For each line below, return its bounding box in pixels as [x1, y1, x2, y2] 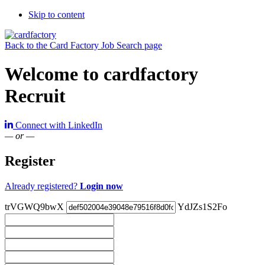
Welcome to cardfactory [5, 63, 198, 85]
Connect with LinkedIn [15, 119, 102, 130]
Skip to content [28, 9, 85, 20]
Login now [80, 180, 123, 191]
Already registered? [5, 180, 80, 191]
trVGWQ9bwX [5, 201, 64, 212]
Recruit [5, 85, 66, 107]
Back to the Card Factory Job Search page [5, 40, 162, 50]
